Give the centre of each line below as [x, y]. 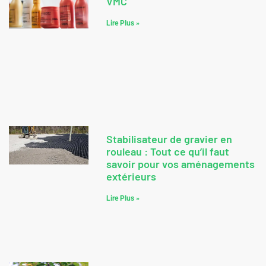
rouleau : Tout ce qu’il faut [167, 151]
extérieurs [131, 176]
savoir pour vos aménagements [180, 164]
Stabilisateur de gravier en [169, 139]
